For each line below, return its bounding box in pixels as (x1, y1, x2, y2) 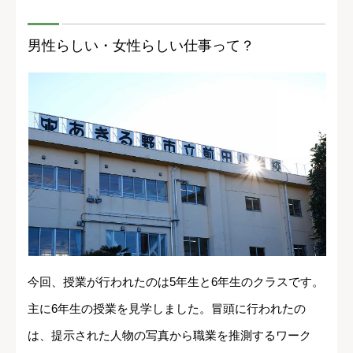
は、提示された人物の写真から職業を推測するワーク (28, 328, 311, 342)
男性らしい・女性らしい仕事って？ (28, 37, 255, 54)
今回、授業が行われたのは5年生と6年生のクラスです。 (28, 274, 324, 288)
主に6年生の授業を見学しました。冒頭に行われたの (28, 301, 306, 315)
